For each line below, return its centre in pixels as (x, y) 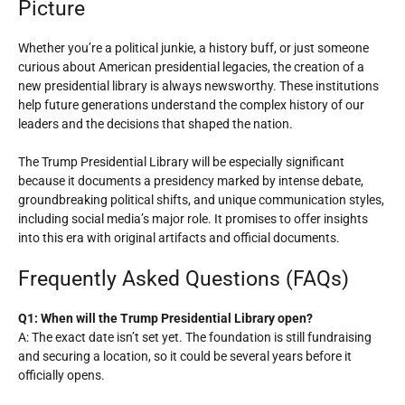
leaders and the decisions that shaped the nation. (155, 124)
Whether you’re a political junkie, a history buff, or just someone (193, 48)
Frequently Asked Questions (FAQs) (184, 279)
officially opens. (61, 375)
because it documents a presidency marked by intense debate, (191, 181)
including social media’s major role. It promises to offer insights (193, 219)
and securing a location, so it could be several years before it (185, 356)
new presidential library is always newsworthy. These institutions (198, 86)
